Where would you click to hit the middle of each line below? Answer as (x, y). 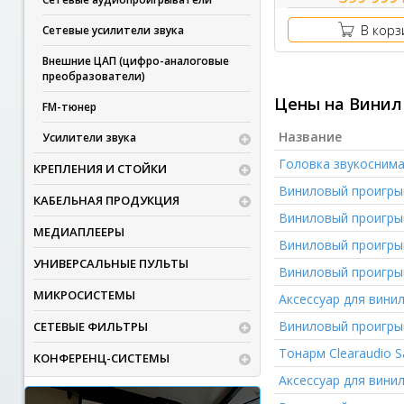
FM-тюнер (69, 107)
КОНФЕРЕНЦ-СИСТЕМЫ (101, 358)
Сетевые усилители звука (113, 30)
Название (310, 137)
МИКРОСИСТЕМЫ (84, 295)
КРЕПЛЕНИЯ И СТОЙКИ (100, 169)
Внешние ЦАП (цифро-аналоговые (135, 61)
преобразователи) (93, 76)
